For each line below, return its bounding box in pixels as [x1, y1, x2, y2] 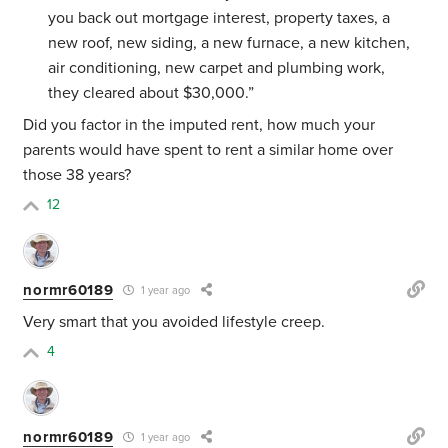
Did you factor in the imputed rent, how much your [23, 115, 376, 136]
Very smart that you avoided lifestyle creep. [23, 312, 326, 333]
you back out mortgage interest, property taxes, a [48, 8, 391, 29]
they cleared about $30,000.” [48, 83, 259, 104]
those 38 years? [23, 165, 132, 186]
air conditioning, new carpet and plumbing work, [48, 58, 386, 79]
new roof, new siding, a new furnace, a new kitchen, [48, 33, 411, 54]
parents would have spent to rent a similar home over [23, 140, 394, 161]
